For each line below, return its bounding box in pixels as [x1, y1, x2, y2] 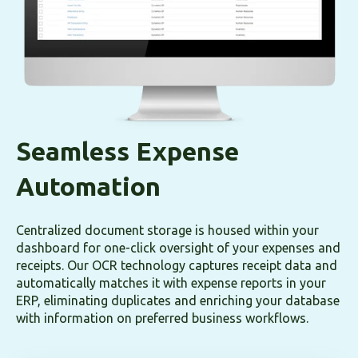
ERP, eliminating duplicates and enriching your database [16, 293, 340, 308]
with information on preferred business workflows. [16, 311, 308, 326]
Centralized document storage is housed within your [16, 223, 319, 238]
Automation [16, 171, 161, 201]
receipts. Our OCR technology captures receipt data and [16, 258, 337, 273]
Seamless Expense [16, 136, 239, 165]
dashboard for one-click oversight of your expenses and [16, 241, 340, 256]
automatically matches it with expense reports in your [16, 276, 326, 291]
